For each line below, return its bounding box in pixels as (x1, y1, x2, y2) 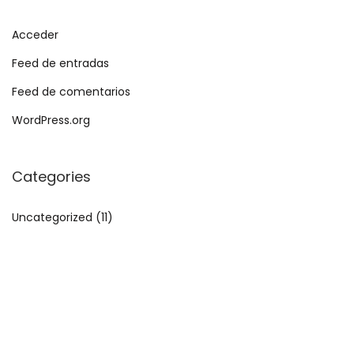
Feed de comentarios (12, 84, 130, 100)
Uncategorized (12, 209, 92, 226)
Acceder (12, 27, 58, 43)
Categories (12, 167, 91, 187)
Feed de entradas (12, 55, 109, 72)
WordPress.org (12, 112, 90, 129)
